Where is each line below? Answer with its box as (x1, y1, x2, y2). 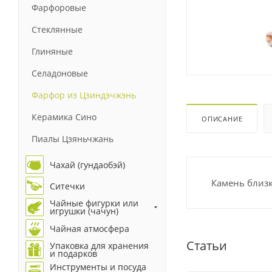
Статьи (186, 237, 227, 254)
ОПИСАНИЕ (202, 114, 243, 123)
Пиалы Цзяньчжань (32, 132, 114, 144)
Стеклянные (32, 23, 83, 35)
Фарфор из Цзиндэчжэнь (32, 89, 136, 101)
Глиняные (32, 45, 73, 57)
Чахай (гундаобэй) (50, 158, 125, 171)
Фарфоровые (32, 1, 86, 13)
